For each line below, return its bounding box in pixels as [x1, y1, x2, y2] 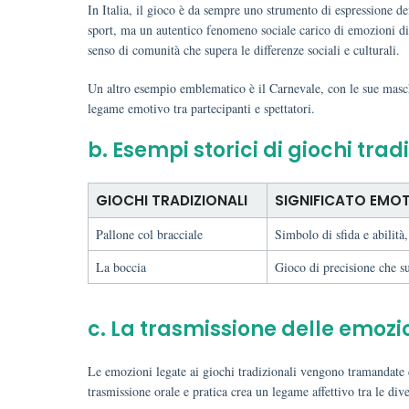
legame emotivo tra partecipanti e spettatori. [88, 100, 315, 117]
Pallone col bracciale [96, 225, 203, 243]
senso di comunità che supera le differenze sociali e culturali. [88, 41, 400, 58]
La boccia [96, 258, 146, 276]
